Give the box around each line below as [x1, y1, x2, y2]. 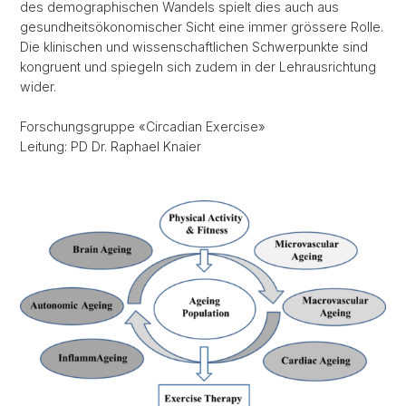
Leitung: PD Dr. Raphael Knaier [20, 139, 201, 154]
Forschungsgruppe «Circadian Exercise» [20, 119, 266, 134]
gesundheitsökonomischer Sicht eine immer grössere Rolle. [20, 19, 383, 34]
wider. [20, 79, 56, 94]
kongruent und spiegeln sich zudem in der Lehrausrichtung [20, 59, 376, 74]
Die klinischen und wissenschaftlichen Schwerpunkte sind [20, 39, 368, 54]
